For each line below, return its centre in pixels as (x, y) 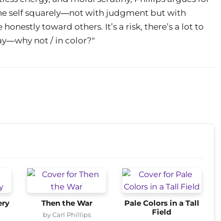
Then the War (67, 203)
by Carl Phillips (67, 214)
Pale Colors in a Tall (162, 203)
